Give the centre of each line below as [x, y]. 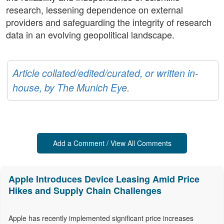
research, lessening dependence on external [94, 10]
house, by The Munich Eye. [71, 88]
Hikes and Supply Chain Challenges [85, 191]
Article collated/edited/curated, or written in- [105, 73]
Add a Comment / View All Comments [112, 143]
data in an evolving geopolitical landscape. [90, 35]
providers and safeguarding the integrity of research [109, 22]
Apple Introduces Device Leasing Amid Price [104, 179]
